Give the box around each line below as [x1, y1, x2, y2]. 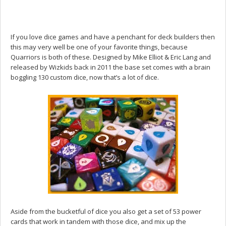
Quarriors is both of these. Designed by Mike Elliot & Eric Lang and [11, 52, 211, 62]
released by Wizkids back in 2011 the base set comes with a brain [11, 62, 210, 72]
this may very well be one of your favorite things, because [11, 42, 188, 51]
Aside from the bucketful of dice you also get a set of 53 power [11, 206, 201, 216]
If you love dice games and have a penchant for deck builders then [11, 32, 215, 41]
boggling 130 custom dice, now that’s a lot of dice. [11, 72, 159, 82]
